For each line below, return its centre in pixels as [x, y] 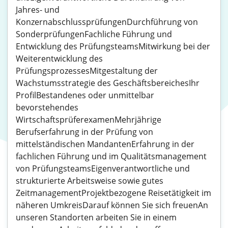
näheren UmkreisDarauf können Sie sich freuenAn [112, 205]
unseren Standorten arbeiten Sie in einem [96, 217]
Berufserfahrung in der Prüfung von [84, 132]
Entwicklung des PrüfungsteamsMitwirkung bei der [113, 46]
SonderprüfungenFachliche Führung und [94, 34]
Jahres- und [38, 10]
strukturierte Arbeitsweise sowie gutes [90, 181]
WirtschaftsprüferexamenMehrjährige [89, 120]
